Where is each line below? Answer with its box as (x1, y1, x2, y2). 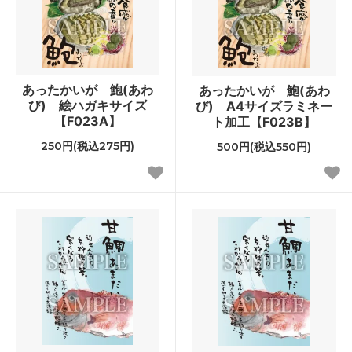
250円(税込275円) (41, 138, 134, 153)
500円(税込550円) (217, 139, 311, 154)
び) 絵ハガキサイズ (28, 97, 147, 113)
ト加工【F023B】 (212, 113, 316, 130)
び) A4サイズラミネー (196, 97, 332, 114)
